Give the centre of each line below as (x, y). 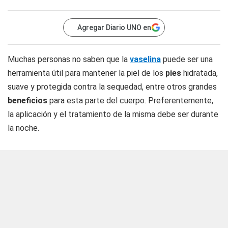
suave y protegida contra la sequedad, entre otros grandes (112, 87)
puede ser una (187, 59)
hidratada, (199, 73)
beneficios (28, 101)
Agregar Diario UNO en (114, 27)
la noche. (23, 128)
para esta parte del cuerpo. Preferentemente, (131, 101)
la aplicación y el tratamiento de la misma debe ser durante (113, 114)
